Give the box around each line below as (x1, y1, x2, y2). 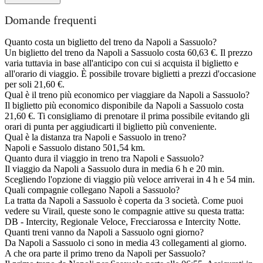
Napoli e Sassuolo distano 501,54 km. (5, 142, 145, 153)
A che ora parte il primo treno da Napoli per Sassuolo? (5, 248, 205, 258)
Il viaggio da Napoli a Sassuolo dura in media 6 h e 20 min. (5, 163, 224, 174)
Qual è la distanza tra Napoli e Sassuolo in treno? (5, 131, 186, 142)
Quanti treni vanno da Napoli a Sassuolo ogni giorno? (5, 227, 204, 237)
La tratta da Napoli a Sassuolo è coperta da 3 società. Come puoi (5, 195, 243, 205)
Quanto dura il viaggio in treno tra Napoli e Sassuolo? (5, 153, 204, 163)
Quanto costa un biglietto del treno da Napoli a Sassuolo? (5, 36, 217, 47)
